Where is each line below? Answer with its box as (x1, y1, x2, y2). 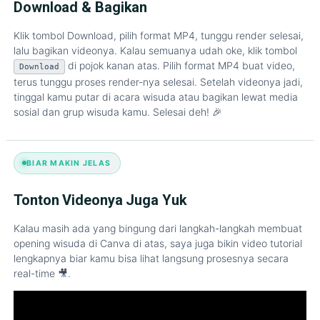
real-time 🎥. (14, 266, 71, 279)
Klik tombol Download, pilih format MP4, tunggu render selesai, (14, 29, 304, 42)
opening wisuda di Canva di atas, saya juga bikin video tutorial (14, 236, 302, 249)
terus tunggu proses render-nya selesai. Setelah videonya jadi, (14, 76, 303, 89)
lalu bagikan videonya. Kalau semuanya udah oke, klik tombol (14, 44, 297, 57)
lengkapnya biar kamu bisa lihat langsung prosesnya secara (14, 251, 289, 264)
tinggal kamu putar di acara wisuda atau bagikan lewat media (14, 91, 298, 104)
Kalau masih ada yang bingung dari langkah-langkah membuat (14, 221, 302, 234)
